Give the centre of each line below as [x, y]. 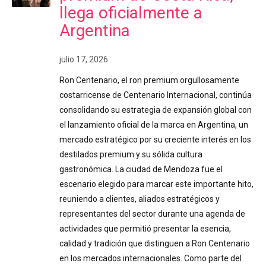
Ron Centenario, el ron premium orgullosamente [149, 80]
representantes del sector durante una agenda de [152, 213]
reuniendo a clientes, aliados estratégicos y [140, 199]
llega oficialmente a [131, 12]
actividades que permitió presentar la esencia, [145, 228]
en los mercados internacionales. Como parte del [151, 258]
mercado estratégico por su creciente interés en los [155, 139]
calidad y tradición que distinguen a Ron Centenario [155, 243]
